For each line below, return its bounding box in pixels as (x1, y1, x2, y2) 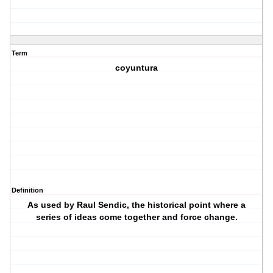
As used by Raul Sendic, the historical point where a (27, 200, 246, 210)
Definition (12, 186, 43, 194)
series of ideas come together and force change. (35, 212, 238, 222)
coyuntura (115, 63, 158, 73)
